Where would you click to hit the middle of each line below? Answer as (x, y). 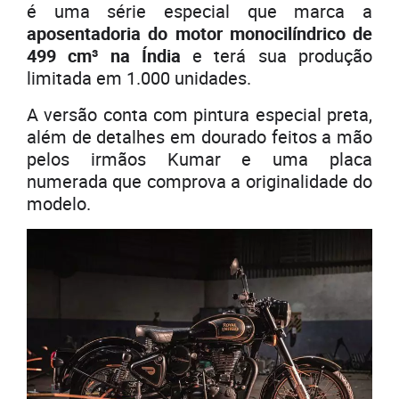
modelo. (59, 204)
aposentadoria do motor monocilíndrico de (199, 34)
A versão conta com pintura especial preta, (199, 115)
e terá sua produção (277, 56)
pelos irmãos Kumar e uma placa (199, 159)
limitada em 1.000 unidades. (139, 78)
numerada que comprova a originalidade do (199, 182)
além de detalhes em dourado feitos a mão (199, 137)
